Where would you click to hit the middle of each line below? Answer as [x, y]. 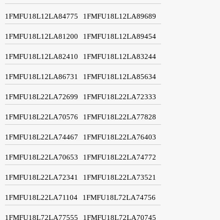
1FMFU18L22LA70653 [41, 157]
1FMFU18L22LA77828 [120, 117]
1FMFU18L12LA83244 [120, 56]
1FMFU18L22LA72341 [41, 177]
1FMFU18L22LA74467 [41, 137]
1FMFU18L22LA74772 [120, 157]
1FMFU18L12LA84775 [41, 16]
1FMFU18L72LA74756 [119, 197]
